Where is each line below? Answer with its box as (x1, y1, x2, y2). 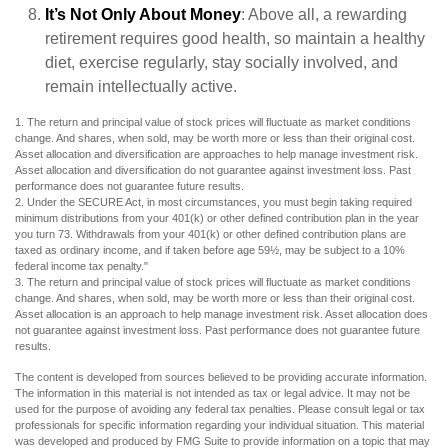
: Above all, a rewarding (241, 6, 407, 23)
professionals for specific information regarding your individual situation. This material (15, 419, 424, 431)
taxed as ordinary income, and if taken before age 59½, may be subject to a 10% (15, 244, 405, 256)
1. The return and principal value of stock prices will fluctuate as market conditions (15, 116, 411, 128)
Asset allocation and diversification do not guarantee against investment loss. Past (15, 164, 411, 176)
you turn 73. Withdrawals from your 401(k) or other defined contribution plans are (15, 228, 406, 240)
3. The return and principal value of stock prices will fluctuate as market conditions (15, 276, 411, 288)
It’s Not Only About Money (45, 6, 241, 23)
